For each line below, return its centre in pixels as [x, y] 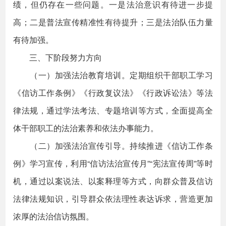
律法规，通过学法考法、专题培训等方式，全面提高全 [113, 110]
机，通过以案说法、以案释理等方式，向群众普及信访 [113, 181]
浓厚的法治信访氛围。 [54, 216]
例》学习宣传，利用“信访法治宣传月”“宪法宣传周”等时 [113, 163]
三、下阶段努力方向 [58, 57]
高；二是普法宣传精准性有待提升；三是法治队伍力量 [113, 22]
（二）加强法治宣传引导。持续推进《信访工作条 [113, 146]
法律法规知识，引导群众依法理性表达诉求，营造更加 [113, 199]
